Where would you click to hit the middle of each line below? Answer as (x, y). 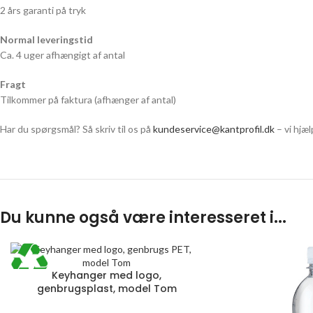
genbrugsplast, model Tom (107, 289)
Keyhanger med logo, (107, 276)
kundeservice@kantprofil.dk (214, 129)
